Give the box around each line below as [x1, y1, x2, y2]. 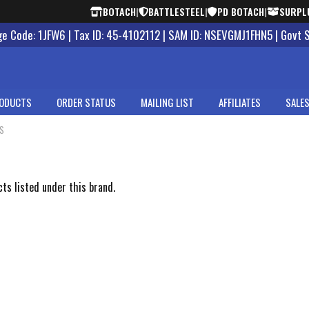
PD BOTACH [217, 4, 264, 19]
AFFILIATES [219, 94, 261, 110]
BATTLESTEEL [148, 4, 205, 19]
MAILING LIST [141, 94, 194, 110]
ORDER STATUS [57, 94, 116, 110]
